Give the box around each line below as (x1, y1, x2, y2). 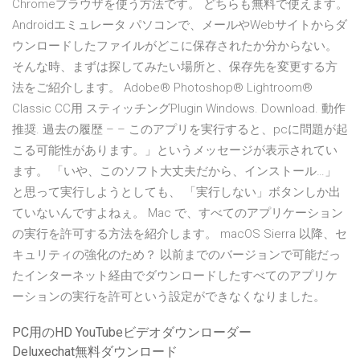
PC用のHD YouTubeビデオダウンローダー (12, 325, 252, 341)
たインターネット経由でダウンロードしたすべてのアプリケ (12, 268, 337, 284)
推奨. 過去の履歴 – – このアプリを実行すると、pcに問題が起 (12, 122, 348, 137)
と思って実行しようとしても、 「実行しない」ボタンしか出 (12, 185, 341, 200)
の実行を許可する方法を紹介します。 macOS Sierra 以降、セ (12, 227, 347, 242)
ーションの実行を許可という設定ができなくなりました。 (12, 289, 325, 305)
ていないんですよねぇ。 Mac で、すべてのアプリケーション (12, 206, 343, 221)
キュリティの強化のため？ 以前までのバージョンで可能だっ (12, 247, 341, 263)
